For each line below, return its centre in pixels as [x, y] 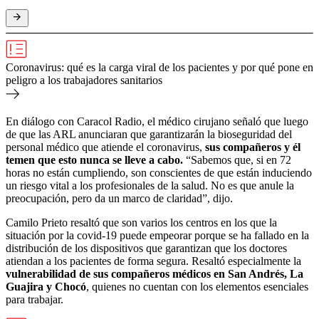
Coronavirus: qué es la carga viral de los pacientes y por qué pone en [159, 67]
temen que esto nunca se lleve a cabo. [94, 159]
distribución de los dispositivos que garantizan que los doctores [146, 248]
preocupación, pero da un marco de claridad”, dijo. [119, 198]
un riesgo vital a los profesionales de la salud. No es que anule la [150, 185]
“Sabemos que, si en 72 [237, 159]
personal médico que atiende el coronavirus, [105, 147]
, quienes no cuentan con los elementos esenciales [197, 286]
